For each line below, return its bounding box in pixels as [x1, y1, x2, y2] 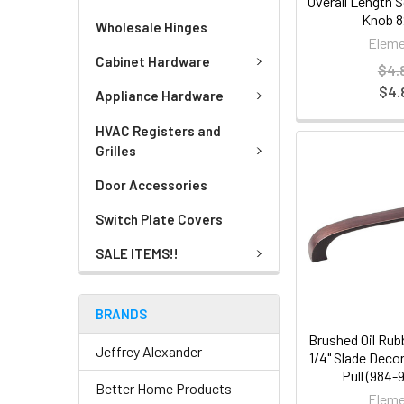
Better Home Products [96, 379, 232, 397]
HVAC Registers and [96, 122, 221, 139]
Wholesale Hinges [96, 18, 207, 35]
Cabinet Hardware [96, 52, 210, 69]
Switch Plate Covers [96, 211, 223, 227]
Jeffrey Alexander [96, 342, 202, 360]
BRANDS [96, 305, 147, 322]
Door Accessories [96, 177, 207, 193]
